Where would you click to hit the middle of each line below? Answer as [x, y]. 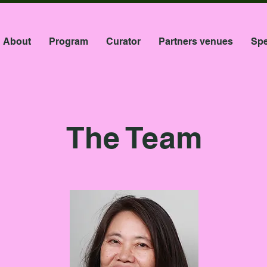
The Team [134, 137]
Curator [123, 41]
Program [68, 41]
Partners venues [195, 41]
